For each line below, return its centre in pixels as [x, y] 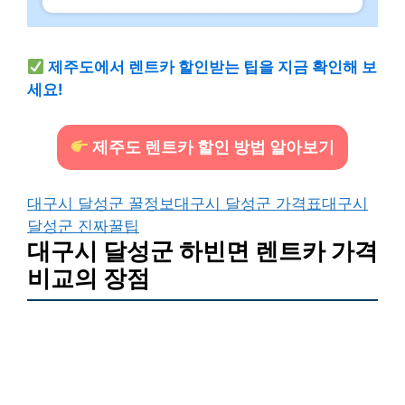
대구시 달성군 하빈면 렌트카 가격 [202, 251]
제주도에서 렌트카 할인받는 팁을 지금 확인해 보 [213, 67]
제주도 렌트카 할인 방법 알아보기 [212, 146]
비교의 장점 [89, 278]
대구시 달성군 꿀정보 [101, 204]
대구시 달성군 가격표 [248, 204]
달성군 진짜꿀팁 [83, 226]
